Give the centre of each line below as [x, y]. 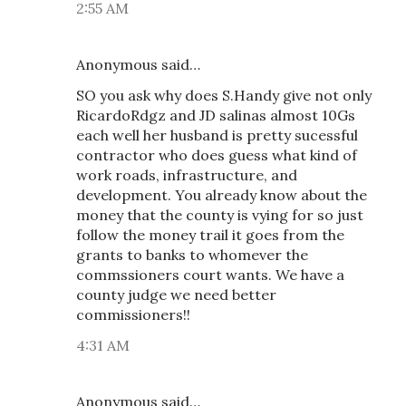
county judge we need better [176, 295]
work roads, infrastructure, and [187, 175]
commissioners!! [133, 314]
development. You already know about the [222, 195]
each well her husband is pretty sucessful [217, 135]
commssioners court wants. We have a [210, 275]
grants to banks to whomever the [192, 255]
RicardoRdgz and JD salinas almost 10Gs [216, 115]
